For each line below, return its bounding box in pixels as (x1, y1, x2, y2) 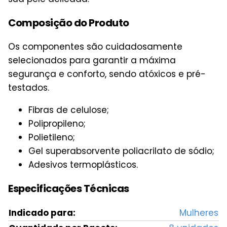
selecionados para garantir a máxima (8, 54, 176, 66)
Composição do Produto (8, 15, 129, 30)
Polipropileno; (28, 117, 86, 130)
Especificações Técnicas (8, 181, 129, 196)
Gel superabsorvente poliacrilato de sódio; (28, 144, 214, 157)
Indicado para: (9, 206, 75, 219)
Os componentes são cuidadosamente (8, 40, 182, 53)
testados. (8, 81, 49, 94)
